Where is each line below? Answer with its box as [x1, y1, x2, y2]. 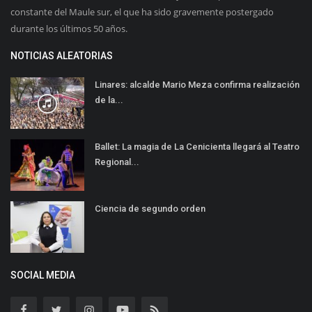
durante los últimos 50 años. [10, 22, 127, 36]
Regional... [95, 157, 139, 168]
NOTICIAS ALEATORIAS [10, 50, 113, 62]
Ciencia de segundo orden [95, 203, 205, 214]
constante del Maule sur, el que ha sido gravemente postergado [10, 6, 274, 19]
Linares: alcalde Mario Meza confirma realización [95, 79, 299, 91]
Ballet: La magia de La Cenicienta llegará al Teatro [95, 141, 299, 153]
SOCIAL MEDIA [10, 270, 75, 281]
